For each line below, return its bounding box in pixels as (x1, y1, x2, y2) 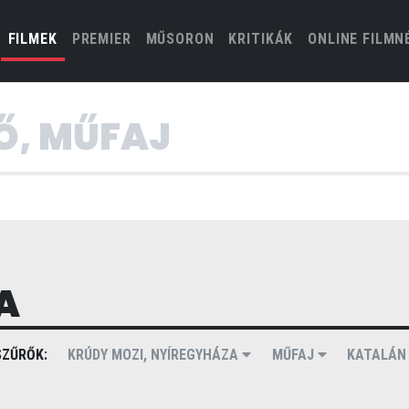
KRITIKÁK (228, 30, 294, 47)
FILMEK (7, 30, 58, 47)
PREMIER (71, 30, 131, 47)
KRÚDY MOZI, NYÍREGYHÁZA (68, 346, 243, 363)
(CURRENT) (56, 29, 133, 47)
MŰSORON (145, 30, 215, 47)
